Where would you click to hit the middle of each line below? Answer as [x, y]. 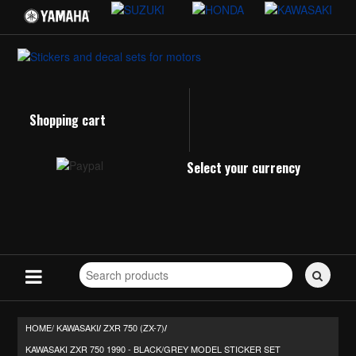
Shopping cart [68, 120]
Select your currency [244, 168]
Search [96, 263]
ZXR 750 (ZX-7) [134, 328]
